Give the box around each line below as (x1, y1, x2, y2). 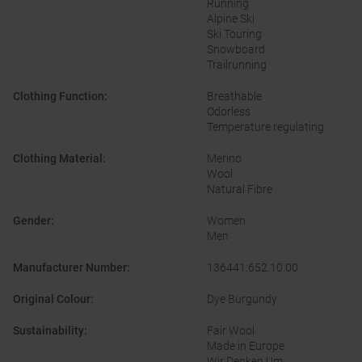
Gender (13, 214, 51, 228)
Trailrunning (207, 58, 267, 72)
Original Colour (13, 293, 90, 306)
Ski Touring (207, 27, 262, 41)
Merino (207, 152, 242, 166)
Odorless (207, 105, 250, 119)
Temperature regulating (207, 120, 324, 134)
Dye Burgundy (207, 293, 277, 306)
